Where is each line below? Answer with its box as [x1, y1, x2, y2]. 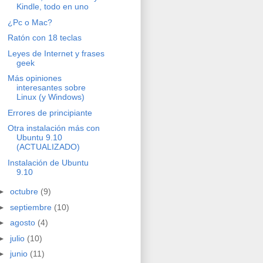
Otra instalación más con [7, 123, 100, 133]
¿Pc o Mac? [7, 17, 52, 27]
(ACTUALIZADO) [16, 142, 80, 152]
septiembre [9, 202, 54, 212]
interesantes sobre [16, 83, 86, 93]
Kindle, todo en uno [16, 2, 89, 12]
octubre [9, 187, 41, 197]
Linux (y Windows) [16, 92, 85, 102]
